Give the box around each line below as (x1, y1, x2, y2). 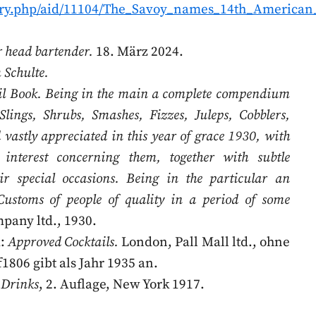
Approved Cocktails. (8, 233, 119, 250)
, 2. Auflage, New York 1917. (39, 276, 205, 293)
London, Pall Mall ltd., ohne (119, 233, 290, 250)
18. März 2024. (93, 43, 183, 60)
